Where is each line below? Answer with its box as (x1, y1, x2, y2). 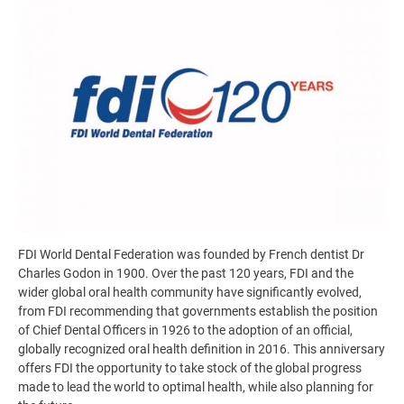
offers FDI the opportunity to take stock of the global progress (18, 361, 362, 376)
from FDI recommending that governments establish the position (18, 304, 378, 319)
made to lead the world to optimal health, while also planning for (18, 380, 373, 395)
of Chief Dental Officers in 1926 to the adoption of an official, (18, 323, 353, 338)
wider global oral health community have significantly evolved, (18, 285, 362, 300)
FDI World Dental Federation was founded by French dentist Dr (18, 247, 364, 262)
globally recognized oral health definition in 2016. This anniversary (18, 342, 385, 357)
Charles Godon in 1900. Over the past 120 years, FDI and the (18, 266, 353, 281)
